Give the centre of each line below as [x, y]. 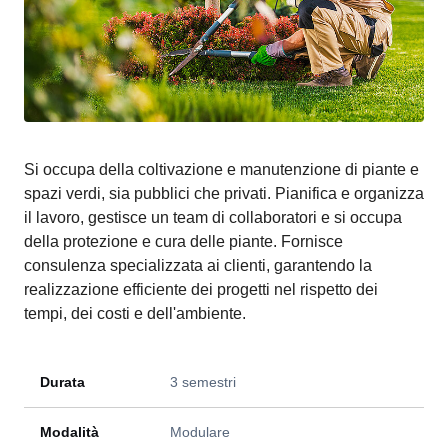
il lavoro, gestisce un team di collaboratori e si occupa [213, 217]
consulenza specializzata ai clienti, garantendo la [198, 265]
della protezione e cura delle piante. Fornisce [183, 241]
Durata [62, 382]
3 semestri [203, 382]
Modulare [200, 432]
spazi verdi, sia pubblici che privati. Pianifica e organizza [224, 193]
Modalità [69, 432]
